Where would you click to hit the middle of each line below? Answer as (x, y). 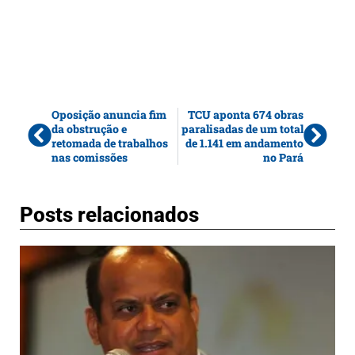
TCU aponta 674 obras (246, 114)
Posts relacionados (109, 214)
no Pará (283, 157)
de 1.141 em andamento (244, 143)
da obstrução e (89, 128)
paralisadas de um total (242, 128)
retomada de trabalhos (110, 143)
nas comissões (90, 157)
